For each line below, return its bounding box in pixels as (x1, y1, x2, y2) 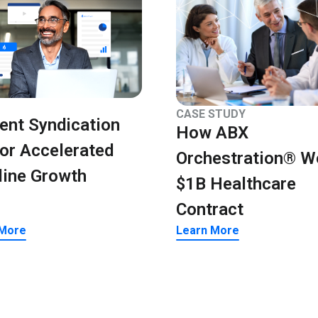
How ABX (176, 123, 248, 143)
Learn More (176, 224, 239, 238)
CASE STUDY (176, 107, 246, 121)
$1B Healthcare (176, 174, 296, 194)
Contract (176, 199, 243, 220)
